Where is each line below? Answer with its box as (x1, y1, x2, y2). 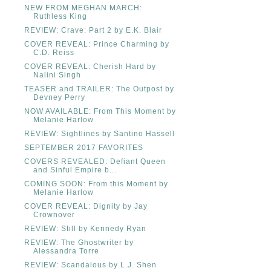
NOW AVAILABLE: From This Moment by (24, 106, 176, 116)
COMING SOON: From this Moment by (24, 179, 168, 188)
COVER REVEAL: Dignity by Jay (24, 201, 148, 211)
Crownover (33, 210, 75, 219)
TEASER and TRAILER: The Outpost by (24, 84, 174, 93)
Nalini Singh (33, 70, 81, 79)
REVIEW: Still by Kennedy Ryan (24, 224, 146, 233)
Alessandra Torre (33, 246, 99, 255)
